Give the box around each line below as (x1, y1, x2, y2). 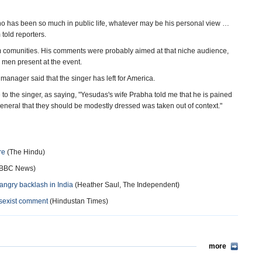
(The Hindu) (5, 148, 45, 156)
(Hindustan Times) (48, 197, 108, 205)
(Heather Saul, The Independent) (73, 181, 180, 189)
